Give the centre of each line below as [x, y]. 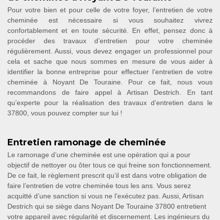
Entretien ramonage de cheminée [87, 142]
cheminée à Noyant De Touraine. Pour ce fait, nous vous [110, 82]
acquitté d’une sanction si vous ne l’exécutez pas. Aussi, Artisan [106, 196]
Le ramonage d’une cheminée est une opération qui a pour [99, 155]
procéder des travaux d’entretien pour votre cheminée [110, 41]
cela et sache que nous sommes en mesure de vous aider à [110, 61]
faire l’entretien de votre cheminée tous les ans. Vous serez [99, 186]
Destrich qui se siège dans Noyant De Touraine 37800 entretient [107, 206]
